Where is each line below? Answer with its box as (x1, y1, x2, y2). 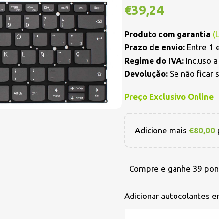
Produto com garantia (124, 29, 213, 39)
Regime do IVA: (124, 56, 184, 65)
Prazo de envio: (124, 43, 185, 52)
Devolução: (124, 69, 168, 78)
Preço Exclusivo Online (124, 92, 214, 101)
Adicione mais (135, 126, 189, 135)
